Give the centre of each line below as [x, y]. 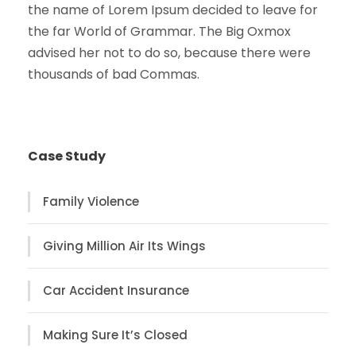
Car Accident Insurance [116, 291]
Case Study [67, 157]
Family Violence [91, 202]
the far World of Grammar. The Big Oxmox [159, 32]
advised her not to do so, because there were [169, 53]
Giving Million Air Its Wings [124, 246]
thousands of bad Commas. [114, 75]
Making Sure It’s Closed [115, 335]
